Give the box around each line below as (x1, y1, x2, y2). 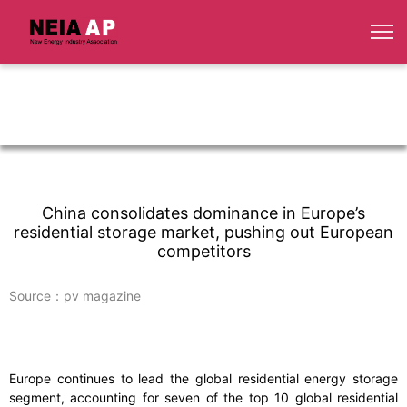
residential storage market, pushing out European (14, 223, 393, 243)
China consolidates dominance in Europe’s (42, 203, 365, 223)
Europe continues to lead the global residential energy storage (9, 371, 398, 387)
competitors (156, 242, 251, 262)
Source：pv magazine (9, 288, 141, 304)
